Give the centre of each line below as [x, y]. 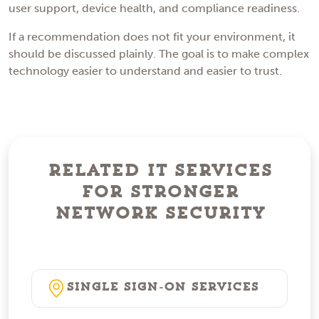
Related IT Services [159, 171]
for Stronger [159, 192]
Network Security [159, 213]
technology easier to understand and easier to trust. [145, 71]
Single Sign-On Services [162, 287]
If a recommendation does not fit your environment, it [152, 37]
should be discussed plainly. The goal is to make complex [159, 54]
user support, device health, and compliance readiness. [154, 9]
